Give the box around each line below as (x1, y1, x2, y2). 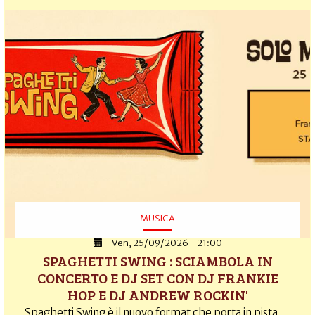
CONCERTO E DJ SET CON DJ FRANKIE (37, 268, 278, 288)
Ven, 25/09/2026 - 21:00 (111, 237, 222, 250)
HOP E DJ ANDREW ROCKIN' (67, 285, 248, 305)
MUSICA (140, 212, 175, 224)
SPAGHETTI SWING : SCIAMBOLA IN (42, 251, 273, 271)
